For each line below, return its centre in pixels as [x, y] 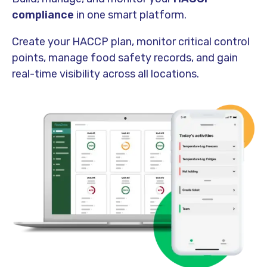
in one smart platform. [130, 15]
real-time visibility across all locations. [105, 74]
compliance [43, 15]
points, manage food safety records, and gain [125, 58]
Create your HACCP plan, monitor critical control [131, 41]
